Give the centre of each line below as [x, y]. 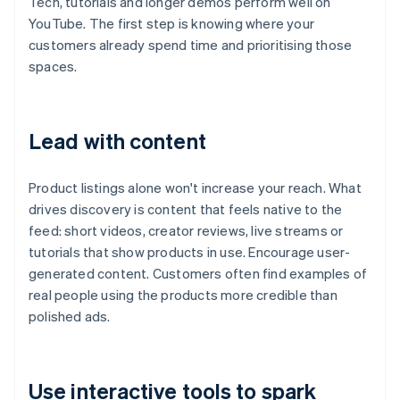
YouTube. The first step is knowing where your [172, 24]
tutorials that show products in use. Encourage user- [190, 252]
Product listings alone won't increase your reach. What [195, 188]
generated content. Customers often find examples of [198, 274]
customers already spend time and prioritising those [191, 45]
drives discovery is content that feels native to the [186, 209]
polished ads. [70, 317]
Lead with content [117, 141]
